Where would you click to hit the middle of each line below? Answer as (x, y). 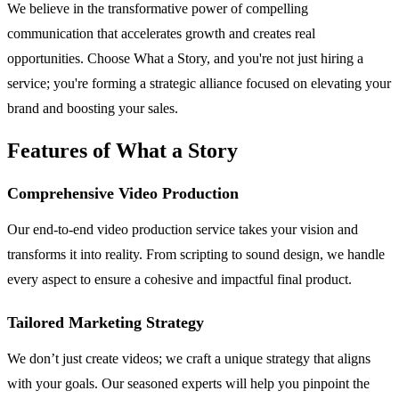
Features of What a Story (122, 150)
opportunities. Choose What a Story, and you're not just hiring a (185, 58)
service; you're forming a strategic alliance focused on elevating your (199, 83)
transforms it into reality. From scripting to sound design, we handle (196, 254)
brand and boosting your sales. (93, 108)
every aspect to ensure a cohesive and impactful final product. (179, 279)
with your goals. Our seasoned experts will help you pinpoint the (188, 383)
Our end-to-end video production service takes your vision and (183, 229)
